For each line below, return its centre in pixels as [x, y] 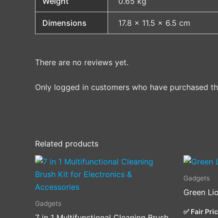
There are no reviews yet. [82, 62]
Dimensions [65, 23]
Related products [67, 143]
